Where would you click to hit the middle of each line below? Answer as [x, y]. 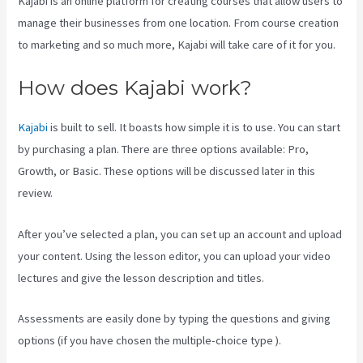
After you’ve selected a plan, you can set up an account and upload [180, 234]
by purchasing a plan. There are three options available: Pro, [164, 149]
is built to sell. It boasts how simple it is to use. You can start [194, 128]
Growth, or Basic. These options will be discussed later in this [167, 171]
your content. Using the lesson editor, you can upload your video [175, 256]
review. [36, 193]
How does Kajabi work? [135, 88]
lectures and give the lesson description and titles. [141, 278]
